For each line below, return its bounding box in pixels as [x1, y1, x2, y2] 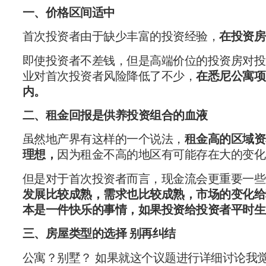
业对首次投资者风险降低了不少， [22, 68, 197, 83]
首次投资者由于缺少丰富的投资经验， [22, 29, 220, 44]
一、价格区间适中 [22, 5, 115, 20]
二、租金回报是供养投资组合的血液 [22, 108, 208, 123]
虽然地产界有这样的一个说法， [22, 132, 185, 147]
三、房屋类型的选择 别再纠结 [22, 226, 176, 241]
